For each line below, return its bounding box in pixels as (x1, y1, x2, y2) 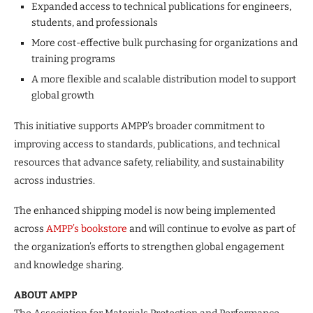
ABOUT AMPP (14, 289, 78, 301)
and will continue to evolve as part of (127, 222, 296, 235)
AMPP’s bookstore (46, 222, 127, 235)
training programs (31, 52, 115, 65)
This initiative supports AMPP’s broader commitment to (14, 119, 265, 132)
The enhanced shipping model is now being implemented (14, 204, 275, 217)
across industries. (14, 174, 95, 187)
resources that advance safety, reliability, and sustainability (14, 156, 284, 168)
